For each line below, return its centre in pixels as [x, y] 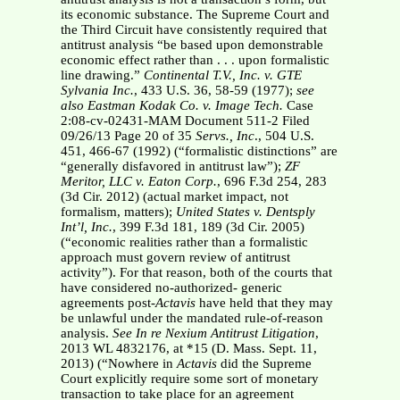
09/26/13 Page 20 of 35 [128, 136]
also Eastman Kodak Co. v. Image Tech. [173, 106]
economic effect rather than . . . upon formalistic [195, 60]
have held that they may [264, 303]
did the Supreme [264, 364]
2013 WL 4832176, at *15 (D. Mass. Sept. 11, [188, 349]
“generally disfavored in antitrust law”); [172, 167]
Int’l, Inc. [86, 227]
